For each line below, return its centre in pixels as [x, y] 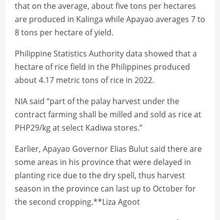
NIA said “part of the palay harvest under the [97, 101]
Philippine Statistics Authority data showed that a [106, 54]
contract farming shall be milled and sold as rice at [108, 115]
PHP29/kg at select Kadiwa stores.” [79, 128]
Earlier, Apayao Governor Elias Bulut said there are [108, 149]
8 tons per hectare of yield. [64, 33]
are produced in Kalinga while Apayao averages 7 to [110, 19]
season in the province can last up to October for [105, 189]
